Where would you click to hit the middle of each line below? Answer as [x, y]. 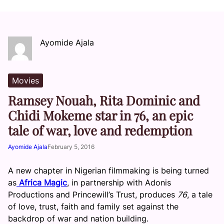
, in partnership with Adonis [119, 182]
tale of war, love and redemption [100, 130]
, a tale [200, 194]
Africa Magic [42, 182]
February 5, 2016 [71, 147]
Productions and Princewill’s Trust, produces [93, 194]
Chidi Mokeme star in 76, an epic [100, 115]
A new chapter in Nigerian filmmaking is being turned [108, 170]
